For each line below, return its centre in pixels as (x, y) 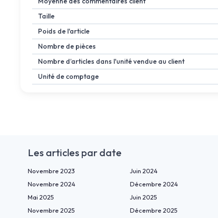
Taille (46, 16)
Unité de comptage (68, 77)
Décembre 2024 (154, 184)
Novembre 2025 (51, 210)
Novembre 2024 (52, 184)
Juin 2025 (144, 197)
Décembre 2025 (154, 210)
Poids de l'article (64, 31)
